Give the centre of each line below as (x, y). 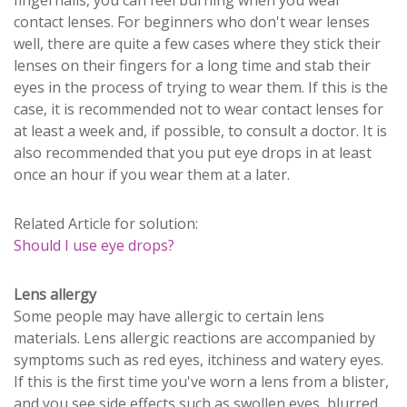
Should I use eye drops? (94, 245)
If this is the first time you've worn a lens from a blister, (201, 381)
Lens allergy (55, 294)
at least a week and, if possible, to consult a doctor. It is (200, 130)
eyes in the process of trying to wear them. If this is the (201, 87)
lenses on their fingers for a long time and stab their (192, 65)
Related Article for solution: (106, 223)
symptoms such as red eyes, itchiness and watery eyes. (199, 359)
